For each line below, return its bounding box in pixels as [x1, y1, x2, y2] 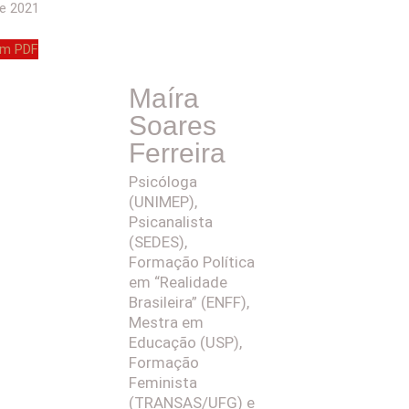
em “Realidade [129, 272, 227, 291]
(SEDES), [129, 232, 187, 251]
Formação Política [129, 252, 255, 271]
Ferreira [129, 137, 225, 168]
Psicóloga [129, 172, 197, 191]
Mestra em [129, 312, 204, 331]
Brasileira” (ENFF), [129, 292, 249, 311]
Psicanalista [129, 212, 213, 231]
